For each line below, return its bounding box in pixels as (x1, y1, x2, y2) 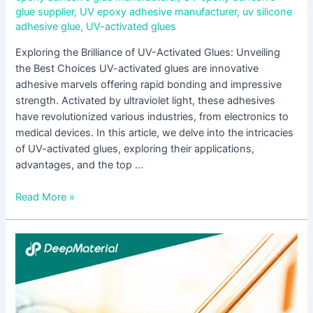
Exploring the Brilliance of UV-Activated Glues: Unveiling (15, 45, 281, 59)
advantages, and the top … (15, 158, 144, 171)
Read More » (15, 191, 75, 204)
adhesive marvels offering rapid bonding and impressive (15, 78, 282, 91)
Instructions (15, 282, 72, 295)
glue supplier (15, 6, 75, 19)
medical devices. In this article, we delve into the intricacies (15, 126, 294, 139)
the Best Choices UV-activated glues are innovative (15, 61, 259, 75)
